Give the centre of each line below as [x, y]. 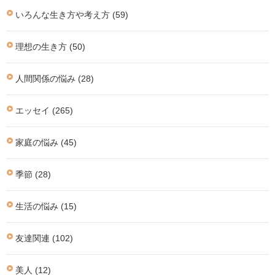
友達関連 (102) [44, 238]
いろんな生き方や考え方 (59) [72, 15]
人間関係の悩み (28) [55, 79]
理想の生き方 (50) [50, 47]
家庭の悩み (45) [46, 142]
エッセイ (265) [44, 110]
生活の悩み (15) [46, 206]
